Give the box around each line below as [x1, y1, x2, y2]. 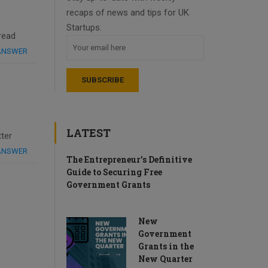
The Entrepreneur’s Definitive [66, 153, 192, 165]
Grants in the [138, 240, 194, 252]
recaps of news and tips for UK [66, 7, 189, 18]
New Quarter [138, 252, 193, 264]
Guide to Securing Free [66, 166, 162, 178]
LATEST [66, 125, 111, 140]
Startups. [66, 22, 102, 33]
